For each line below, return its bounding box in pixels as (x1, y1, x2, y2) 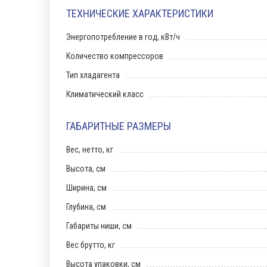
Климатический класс (66, 89, 144, 99)
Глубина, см (66, 202, 106, 212)
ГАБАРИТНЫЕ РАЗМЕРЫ (66, 120, 171, 132)
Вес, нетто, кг (66, 145, 113, 154)
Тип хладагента (66, 70, 120, 80)
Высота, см (66, 164, 105, 173)
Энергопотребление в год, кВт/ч (66, 32, 180, 42)
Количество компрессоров (66, 51, 163, 61)
